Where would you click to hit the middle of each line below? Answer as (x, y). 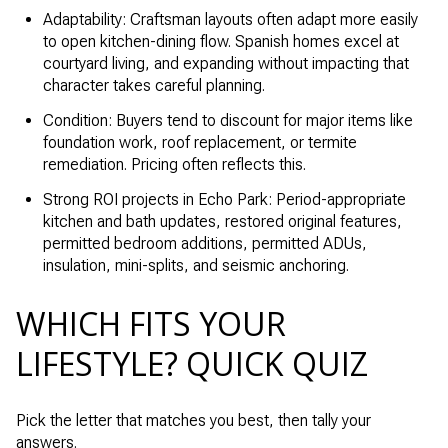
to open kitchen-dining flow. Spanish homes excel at (220, 41)
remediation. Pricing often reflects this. (174, 164)
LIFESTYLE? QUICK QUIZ (192, 363)
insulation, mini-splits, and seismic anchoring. (195, 266)
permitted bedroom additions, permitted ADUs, (204, 244)
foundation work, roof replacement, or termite (199, 142)
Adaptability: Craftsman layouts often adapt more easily (230, 19)
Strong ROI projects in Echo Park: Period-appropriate (224, 200)
